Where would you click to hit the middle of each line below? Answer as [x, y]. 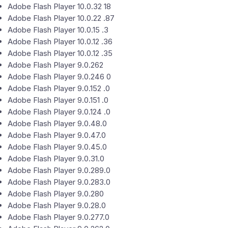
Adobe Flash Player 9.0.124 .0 [59, 112]
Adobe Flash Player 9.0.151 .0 [58, 100]
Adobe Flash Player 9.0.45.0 [57, 147]
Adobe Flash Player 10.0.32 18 [59, 6]
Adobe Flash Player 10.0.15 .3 [58, 30]
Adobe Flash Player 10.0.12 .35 [60, 53]
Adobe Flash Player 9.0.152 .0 [59, 88]
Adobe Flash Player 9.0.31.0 [56, 159]
